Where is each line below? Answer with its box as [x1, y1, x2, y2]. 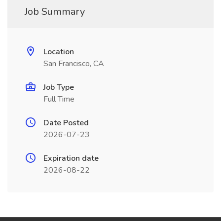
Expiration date [43, 153, 99, 164]
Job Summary [25, 5, 85, 18]
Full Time [43, 94, 74, 105]
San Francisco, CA [43, 58, 104, 69]
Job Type [43, 82, 74, 93]
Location [43, 46, 74, 57]
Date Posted [43, 117, 89, 128]
